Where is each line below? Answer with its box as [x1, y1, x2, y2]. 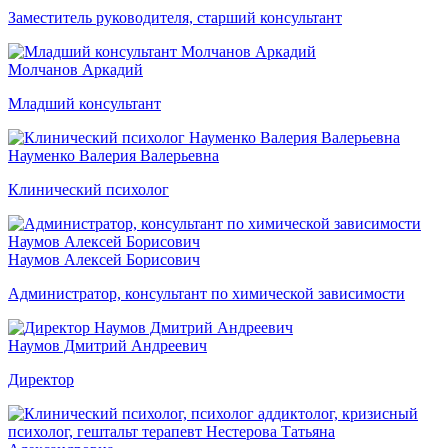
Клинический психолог [8, 180, 169, 198]
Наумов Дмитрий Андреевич [8, 336, 207, 354]
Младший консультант [8, 94, 161, 112]
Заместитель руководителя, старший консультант [8, 8, 342, 26]
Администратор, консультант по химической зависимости [8, 284, 405, 302]
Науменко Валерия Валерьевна [8, 146, 219, 164]
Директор [8, 370, 74, 388]
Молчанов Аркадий [8, 60, 143, 78]
